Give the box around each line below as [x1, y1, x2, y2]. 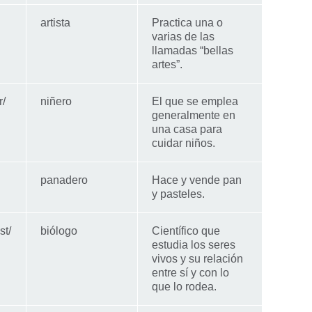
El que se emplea [152, 95, 238, 107]
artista [40, 16, 70, 29]
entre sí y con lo [152, 266, 229, 279]
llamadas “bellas [152, 44, 233, 56]
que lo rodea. [152, 280, 217, 292]
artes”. [152, 58, 182, 70]
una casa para [152, 123, 222, 135]
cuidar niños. [152, 136, 215, 149]
